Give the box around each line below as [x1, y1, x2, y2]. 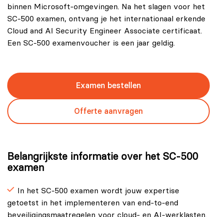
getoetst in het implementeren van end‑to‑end [7, 199, 178, 207]
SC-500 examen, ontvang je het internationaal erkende [7, 15, 205, 23]
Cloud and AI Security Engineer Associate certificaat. [7, 27, 202, 35]
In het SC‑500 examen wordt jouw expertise [17, 186, 179, 195]
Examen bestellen [76, 80, 141, 90]
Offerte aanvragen [74, 106, 143, 116]
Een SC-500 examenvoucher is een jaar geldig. [7, 39, 175, 47]
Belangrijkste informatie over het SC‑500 [7, 151, 198, 162]
